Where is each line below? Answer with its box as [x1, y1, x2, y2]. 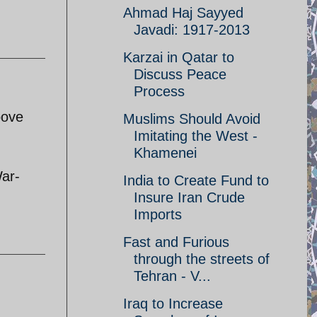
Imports [134, 207, 182, 222]
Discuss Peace [134, 67, 226, 82]
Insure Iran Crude [134, 190, 245, 205]
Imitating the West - [134, 128, 258, 144]
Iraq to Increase [123, 296, 223, 311]
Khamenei [134, 145, 197, 161]
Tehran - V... [134, 268, 211, 284]
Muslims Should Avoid [123, 111, 260, 127]
